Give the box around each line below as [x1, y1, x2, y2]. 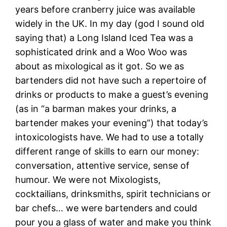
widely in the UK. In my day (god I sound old [15, 18, 205, 29]
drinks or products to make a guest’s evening [15, 89, 209, 100]
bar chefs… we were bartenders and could [15, 202, 198, 213]
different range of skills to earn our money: [15, 145, 200, 157]
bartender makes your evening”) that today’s [15, 117, 208, 128]
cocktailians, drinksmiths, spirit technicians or [15, 188, 211, 199]
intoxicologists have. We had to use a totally [15, 131, 204, 142]
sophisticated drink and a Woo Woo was [15, 46, 187, 57]
